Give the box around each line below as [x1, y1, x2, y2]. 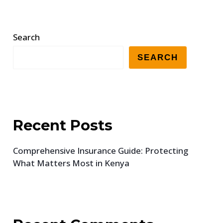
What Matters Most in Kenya [13, 157, 130, 169]
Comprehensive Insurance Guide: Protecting [13, 144, 189, 156]
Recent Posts [13, 116, 113, 134]
